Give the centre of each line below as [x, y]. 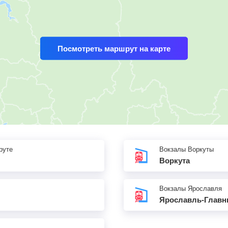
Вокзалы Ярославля [191, 189]
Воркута [175, 161]
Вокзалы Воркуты [187, 149]
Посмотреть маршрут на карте [114, 48]
